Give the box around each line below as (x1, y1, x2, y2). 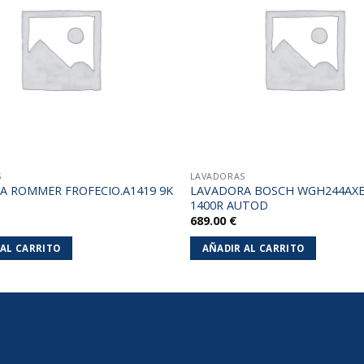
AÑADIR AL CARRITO (201, 241, 305, 254)
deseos (128, 6, 162, 19)
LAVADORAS (189, 169, 245, 182)
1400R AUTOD (189, 197, 268, 213)
